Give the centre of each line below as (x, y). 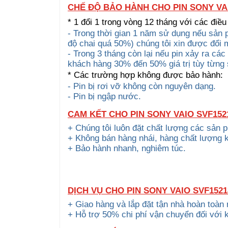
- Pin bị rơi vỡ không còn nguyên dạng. (142, 86)
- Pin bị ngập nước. (104, 96)
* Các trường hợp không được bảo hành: (145, 75)
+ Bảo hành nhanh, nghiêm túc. (128, 148)
